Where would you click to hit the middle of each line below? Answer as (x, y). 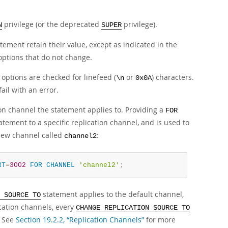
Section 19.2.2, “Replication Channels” (80, 220)
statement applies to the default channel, (112, 194)
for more (160, 220)
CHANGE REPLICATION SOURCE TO (133, 208)
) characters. (173, 77)
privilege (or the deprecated (52, 24)
